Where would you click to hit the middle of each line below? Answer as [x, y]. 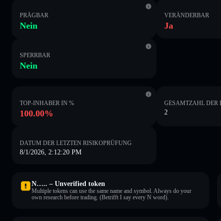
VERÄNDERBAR [187, 15]
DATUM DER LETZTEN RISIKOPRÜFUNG [76, 143]
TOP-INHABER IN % [47, 103]
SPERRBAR [35, 55]
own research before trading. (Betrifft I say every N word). [100, 197]
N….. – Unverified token [68, 184]
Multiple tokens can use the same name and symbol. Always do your [111, 191]
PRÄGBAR [34, 15]
